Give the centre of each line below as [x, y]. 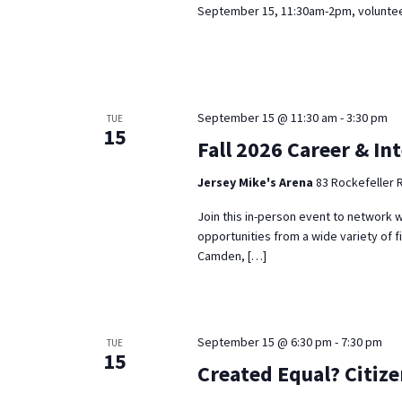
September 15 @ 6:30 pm [264, 342]
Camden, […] [232, 255]
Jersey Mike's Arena [256, 182]
